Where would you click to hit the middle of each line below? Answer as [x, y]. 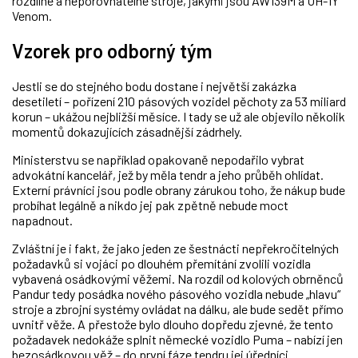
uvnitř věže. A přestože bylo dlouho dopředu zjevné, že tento [173, 324]
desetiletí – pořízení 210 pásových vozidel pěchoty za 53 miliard [179, 101]
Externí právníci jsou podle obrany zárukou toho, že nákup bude [179, 190]
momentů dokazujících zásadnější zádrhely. [127, 132]
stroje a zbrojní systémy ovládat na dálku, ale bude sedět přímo [178, 309]
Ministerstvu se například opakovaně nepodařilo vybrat [158, 160]
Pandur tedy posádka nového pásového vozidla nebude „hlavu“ [176, 294]
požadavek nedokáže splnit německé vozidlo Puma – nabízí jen [177, 340]
